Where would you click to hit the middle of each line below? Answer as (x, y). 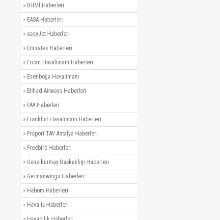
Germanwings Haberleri (56, 176)
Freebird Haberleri (49, 148)
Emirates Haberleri (50, 48)
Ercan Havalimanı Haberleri (60, 62)
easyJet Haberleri (48, 34)
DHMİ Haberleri (46, 5)
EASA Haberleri (45, 19)
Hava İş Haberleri (48, 205)
